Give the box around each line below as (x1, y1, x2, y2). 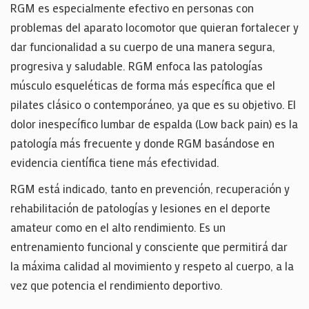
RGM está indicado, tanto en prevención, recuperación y (10, 181, 290, 196)
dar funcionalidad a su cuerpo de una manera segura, (10, 39, 275, 54)
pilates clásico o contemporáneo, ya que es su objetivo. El (10, 97, 296, 112)
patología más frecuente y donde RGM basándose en (10, 135, 275, 150)
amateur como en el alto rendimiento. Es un (10, 219, 226, 235)
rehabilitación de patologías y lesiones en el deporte (10, 200, 270, 215)
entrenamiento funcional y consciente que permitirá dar (10, 239, 288, 254)
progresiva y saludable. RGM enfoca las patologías (10, 58, 263, 73)
